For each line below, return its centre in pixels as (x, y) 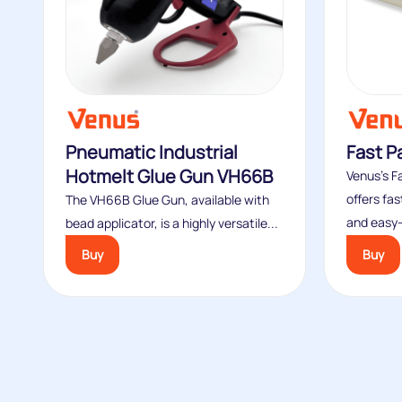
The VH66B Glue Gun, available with (167, 200)
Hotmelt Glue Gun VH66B (169, 177)
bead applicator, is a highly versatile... (172, 223)
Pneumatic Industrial (152, 153)
